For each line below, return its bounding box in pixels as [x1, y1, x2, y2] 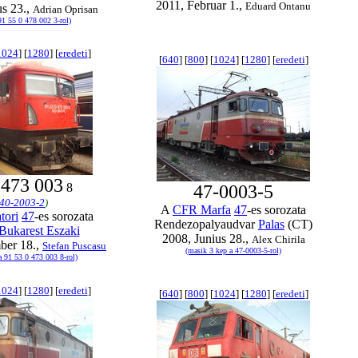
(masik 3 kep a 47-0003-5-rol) [185, 246, 281, 255]
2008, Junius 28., [161, 232, 252, 245]
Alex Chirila [251, 233, 305, 245]
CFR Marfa [173, 203, 231, 217]
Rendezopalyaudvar [154, 217, 258, 231]
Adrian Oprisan [32, 3, 98, 15]
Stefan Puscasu [42, 240, 106, 252]
